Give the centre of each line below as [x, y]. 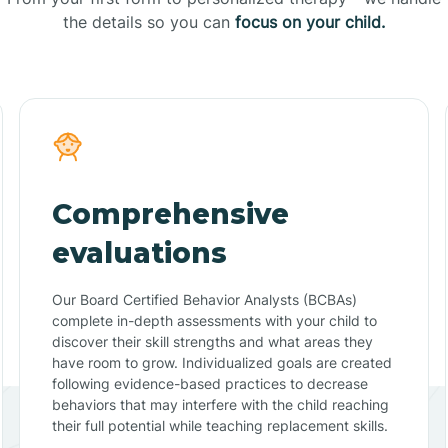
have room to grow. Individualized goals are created [221, 362]
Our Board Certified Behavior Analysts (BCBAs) [204, 299]
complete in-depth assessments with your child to [214, 320]
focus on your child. [310, 21]
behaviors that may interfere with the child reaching [220, 404]
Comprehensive [170, 213]
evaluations [139, 252]
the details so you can [149, 21]
